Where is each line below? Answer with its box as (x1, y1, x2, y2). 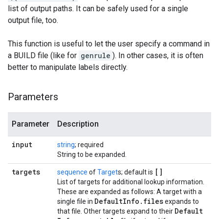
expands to (163, 197, 199, 205)
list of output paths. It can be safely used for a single (8, 4, 188, 13)
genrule (81, 51, 110, 60)
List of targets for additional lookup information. (57, 178, 204, 186)
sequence (57, 168, 88, 176)
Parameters (8, 91, 58, 103)
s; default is (118, 168, 154, 176)
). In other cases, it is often (112, 51, 203, 60)
